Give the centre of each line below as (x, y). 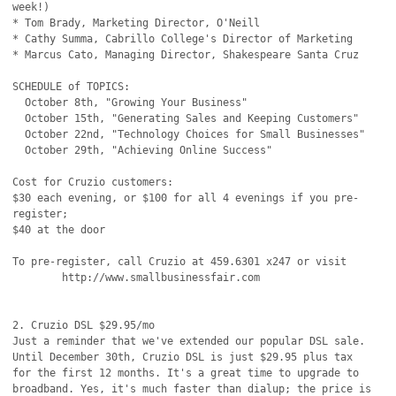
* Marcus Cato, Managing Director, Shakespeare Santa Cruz (186, 55)
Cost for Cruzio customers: (93, 182)
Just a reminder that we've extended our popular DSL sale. (189, 341)
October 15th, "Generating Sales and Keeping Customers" (19, 118)
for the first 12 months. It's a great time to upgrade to (186, 373)
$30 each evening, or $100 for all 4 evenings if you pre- (186, 198)
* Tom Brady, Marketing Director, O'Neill (137, 23)
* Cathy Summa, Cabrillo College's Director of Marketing (183, 39)
